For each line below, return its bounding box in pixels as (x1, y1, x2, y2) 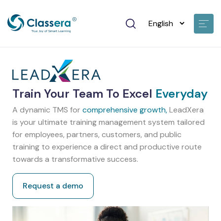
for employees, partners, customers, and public (12, 129, 182, 140)
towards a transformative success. (12, 154, 138, 165)
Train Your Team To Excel (12, 86, 155, 102)
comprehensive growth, (82, 105, 167, 115)
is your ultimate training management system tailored (12, 117, 205, 128)
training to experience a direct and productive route (12, 142, 202, 152)
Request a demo (23, 181, 83, 191)
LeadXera (167, 105, 204, 115)
